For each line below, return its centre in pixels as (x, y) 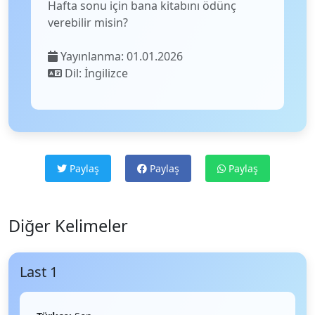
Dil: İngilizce (95, 73)
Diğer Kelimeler (68, 226)
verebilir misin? (88, 22)
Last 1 (39, 272)
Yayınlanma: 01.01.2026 (120, 56)
